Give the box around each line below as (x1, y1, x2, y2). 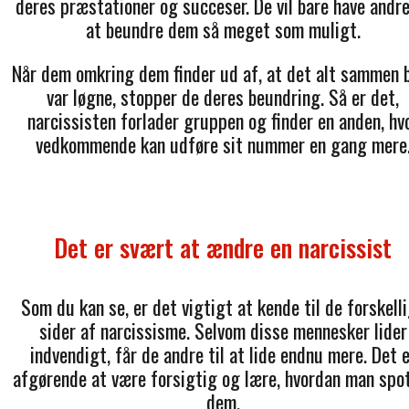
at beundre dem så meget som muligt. (85, 15, 361, 45)
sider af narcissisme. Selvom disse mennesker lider (38, 316, 407, 346)
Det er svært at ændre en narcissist (54, 229, 392, 267)
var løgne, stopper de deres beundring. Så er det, (47, 82, 399, 112)
